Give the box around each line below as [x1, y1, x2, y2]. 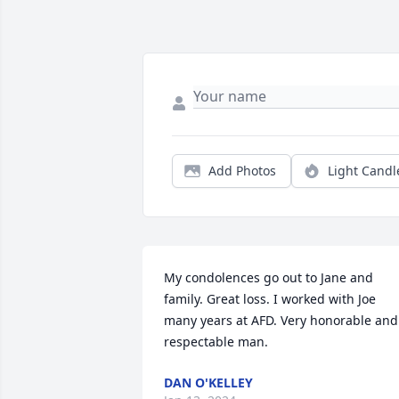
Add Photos [208, 162, 276, 179]
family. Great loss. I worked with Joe [164, 290, 376, 307]
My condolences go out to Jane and [164, 269, 373, 286]
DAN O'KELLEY [164, 374, 253, 391]
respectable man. [164, 333, 268, 350]
